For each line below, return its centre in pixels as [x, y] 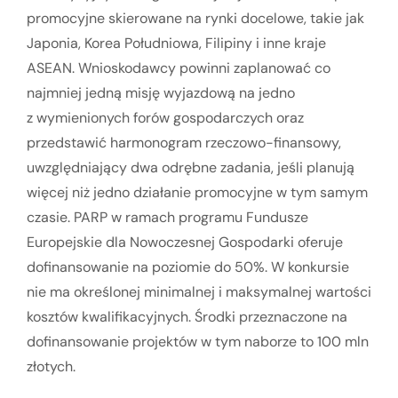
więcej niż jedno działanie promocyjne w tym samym [197, 193]
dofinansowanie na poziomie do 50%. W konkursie [188, 267]
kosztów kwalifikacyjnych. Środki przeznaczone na [187, 317]
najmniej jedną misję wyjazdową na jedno [161, 93]
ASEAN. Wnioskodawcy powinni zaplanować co [179, 68]
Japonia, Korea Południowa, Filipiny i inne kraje [176, 44]
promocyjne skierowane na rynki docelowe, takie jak [195, 19]
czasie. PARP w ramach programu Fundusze [167, 218]
